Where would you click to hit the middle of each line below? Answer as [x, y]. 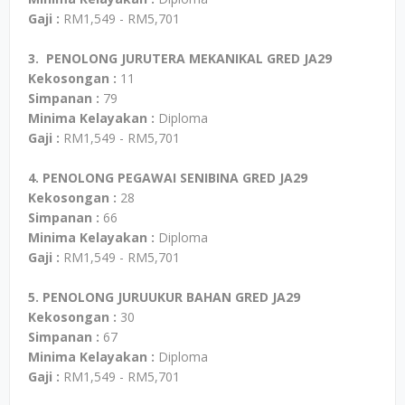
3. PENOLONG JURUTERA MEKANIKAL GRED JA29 [180, 58]
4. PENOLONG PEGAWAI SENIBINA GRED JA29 [168, 178]
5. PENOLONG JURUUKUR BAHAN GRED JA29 [164, 297]
